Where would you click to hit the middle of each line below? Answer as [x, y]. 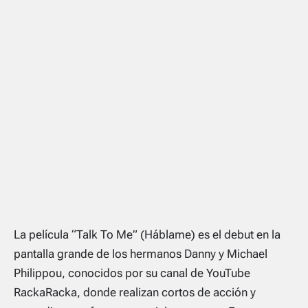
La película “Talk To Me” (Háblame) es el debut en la [147, 234]
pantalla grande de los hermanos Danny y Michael [141, 253]
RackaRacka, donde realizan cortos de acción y [135, 292]
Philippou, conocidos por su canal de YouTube [132, 273]
